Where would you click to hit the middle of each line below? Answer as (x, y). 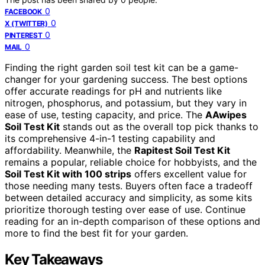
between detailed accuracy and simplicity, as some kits (128, 198)
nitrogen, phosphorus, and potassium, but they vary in (126, 103)
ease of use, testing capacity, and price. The (105, 115)
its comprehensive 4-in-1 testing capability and (110, 139)
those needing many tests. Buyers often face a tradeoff (129, 186)
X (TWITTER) (26, 24)
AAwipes (226, 115)
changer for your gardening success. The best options (126, 80)
